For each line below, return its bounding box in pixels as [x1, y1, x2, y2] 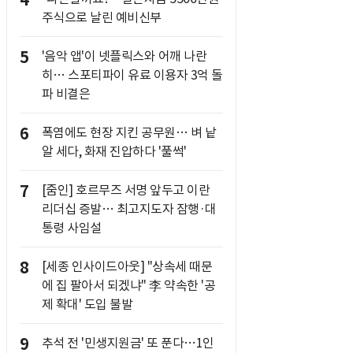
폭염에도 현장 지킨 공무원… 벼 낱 [41, 124, 216, 140]
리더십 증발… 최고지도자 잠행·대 [41, 201, 217, 217]
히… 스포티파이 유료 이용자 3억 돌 [41, 67, 223, 83]
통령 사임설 [41, 220, 102, 236]
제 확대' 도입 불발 [41, 296, 132, 312]
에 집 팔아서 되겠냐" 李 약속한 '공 [41, 277, 215, 293]
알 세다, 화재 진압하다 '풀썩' [41, 143, 187, 159]
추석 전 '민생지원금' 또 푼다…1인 [41, 335, 214, 351]
